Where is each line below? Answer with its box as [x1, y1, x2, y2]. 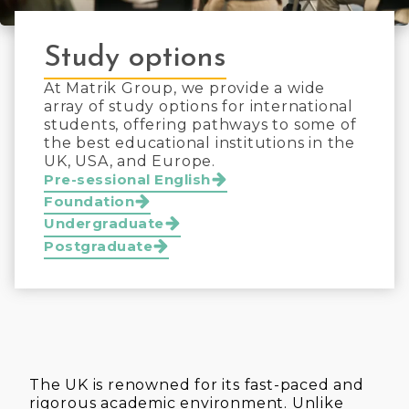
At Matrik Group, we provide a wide [44, 79, 326, 97]
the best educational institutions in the [44, 134, 355, 152]
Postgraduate [44, 236, 152, 255]
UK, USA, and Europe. [44, 152, 220, 170]
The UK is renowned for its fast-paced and [29, 375, 364, 393]
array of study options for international [44, 98, 353, 115]
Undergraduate [44, 215, 164, 233]
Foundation [44, 193, 134, 211]
